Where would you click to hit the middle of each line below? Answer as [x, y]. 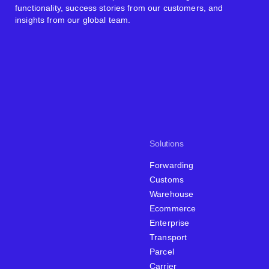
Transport [168, 237]
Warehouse [172, 194]
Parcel [162, 251]
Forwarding [172, 165]
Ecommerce [173, 208]
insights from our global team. [73, 20]
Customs [167, 179]
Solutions [167, 143]
